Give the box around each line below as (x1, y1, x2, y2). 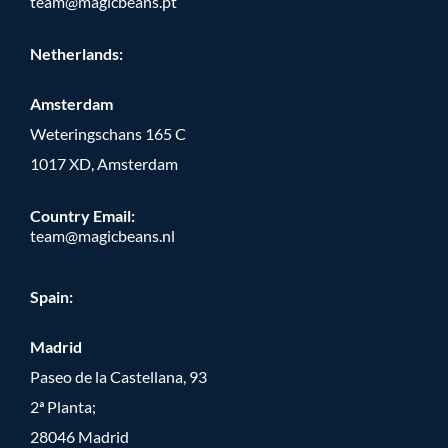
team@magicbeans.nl (30, 225, 175, 245)
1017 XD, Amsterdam (30, 153, 178, 173)
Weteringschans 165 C (30, 123, 186, 143)
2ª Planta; (30, 397, 96, 417)
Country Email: (30, 205, 135, 225)
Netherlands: (30, 43, 123, 63)
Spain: (30, 287, 73, 307)
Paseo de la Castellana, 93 (30, 367, 207, 387)
